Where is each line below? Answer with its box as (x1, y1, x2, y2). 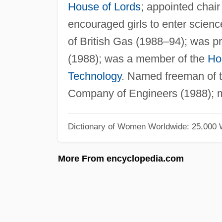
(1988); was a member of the (67, 52, 208, 65)
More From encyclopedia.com (58, 153, 184, 164)
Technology (67, 69, 121, 82)
